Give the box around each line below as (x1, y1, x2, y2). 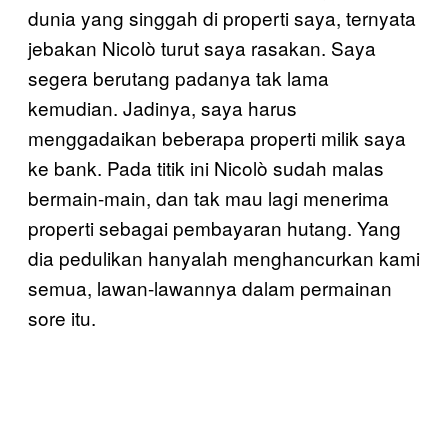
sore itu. (28, 304, 96, 331)
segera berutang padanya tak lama (28, 64, 329, 91)
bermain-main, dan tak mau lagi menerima (28, 184, 389, 211)
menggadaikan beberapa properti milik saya (28, 124, 406, 151)
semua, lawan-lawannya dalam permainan (28, 274, 392, 301)
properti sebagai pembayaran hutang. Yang (28, 214, 401, 241)
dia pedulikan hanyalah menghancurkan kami (28, 244, 420, 271)
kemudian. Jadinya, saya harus (28, 94, 297, 121)
